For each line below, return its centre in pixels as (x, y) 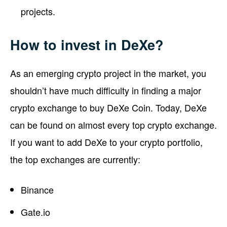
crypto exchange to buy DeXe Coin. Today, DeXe (108, 107)
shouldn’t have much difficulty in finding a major (106, 90)
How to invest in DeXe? (87, 44)
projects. (38, 11)
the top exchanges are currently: (75, 159)
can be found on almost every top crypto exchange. (113, 124)
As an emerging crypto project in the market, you (108, 73)
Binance (37, 189)
